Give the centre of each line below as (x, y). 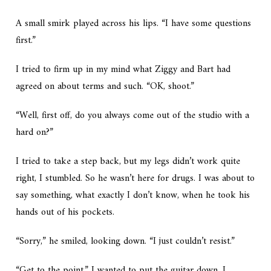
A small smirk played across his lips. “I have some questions (134, 24)
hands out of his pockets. (65, 213)
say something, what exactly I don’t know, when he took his (133, 196)
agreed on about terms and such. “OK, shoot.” (105, 87)
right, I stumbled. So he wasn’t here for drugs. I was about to (135, 179)
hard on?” (35, 133)
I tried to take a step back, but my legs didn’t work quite (128, 162)
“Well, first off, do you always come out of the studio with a (133, 116)
